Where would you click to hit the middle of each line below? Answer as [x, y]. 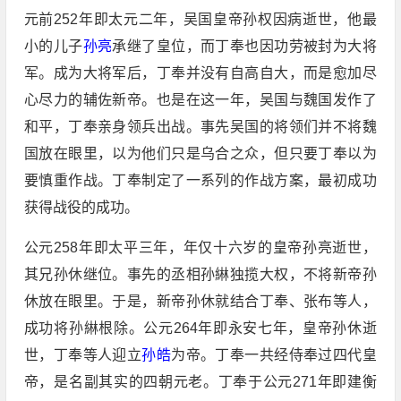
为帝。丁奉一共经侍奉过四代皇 [274, 355]
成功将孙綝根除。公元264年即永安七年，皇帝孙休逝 [200, 328]
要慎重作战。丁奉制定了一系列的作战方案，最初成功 [200, 181]
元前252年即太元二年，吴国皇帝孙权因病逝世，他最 [200, 20]
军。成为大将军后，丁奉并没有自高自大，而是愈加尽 [200, 73]
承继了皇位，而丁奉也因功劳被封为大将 [244, 47]
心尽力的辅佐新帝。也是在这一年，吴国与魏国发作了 [200, 100]
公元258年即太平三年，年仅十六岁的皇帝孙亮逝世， [200, 248]
